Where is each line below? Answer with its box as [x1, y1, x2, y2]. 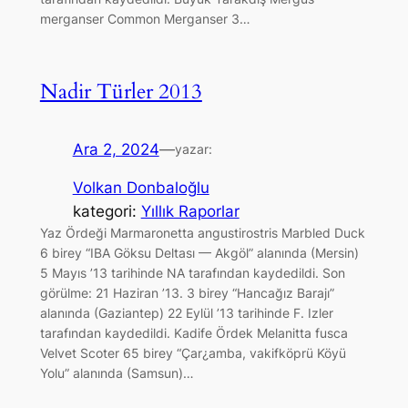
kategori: [72, 202, 141, 221]
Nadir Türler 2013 [39, 77, 202, 107]
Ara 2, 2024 [72, 139, 159, 158]
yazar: [174, 140, 212, 157]
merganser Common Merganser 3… [39, 11, 250, 27]
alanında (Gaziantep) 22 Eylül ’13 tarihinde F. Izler [39, 305, 333, 321]
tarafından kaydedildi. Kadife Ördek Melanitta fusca [39, 325, 348, 342]
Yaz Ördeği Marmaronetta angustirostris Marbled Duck [39, 225, 365, 241]
